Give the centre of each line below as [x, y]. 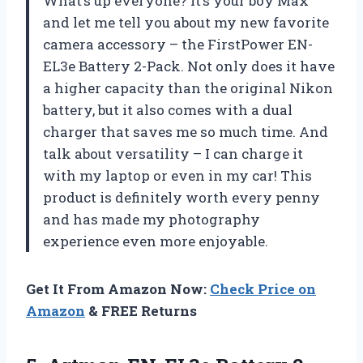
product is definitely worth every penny [181, 197]
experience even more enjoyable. [156, 241]
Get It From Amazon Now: [118, 288]
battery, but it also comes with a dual [168, 109]
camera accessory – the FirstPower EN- [178, 44]
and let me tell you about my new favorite [186, 22]
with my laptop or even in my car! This [177, 175]
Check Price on [263, 288]
